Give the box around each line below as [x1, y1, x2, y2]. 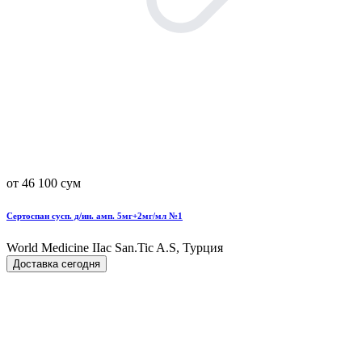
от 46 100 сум [6, 175, 81, 190]
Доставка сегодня [13, 257, 100, 270]
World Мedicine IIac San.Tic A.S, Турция [6, 240, 223, 255]
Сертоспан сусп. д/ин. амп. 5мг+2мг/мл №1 [6, 210, 183, 221]
